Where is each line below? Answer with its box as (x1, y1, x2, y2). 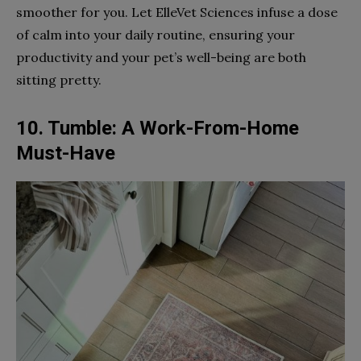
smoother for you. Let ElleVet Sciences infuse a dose (16, 3, 338, 20)
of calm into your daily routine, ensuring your (16, 26, 295, 43)
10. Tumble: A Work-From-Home (16, 116, 299, 139)
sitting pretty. (16, 71, 102, 88)
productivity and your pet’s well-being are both (16, 48, 306, 65)
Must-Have (16, 141, 115, 164)
